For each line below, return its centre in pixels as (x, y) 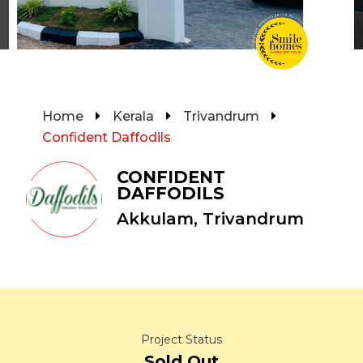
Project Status (181, 340)
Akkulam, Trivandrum (211, 219)
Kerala (134, 117)
